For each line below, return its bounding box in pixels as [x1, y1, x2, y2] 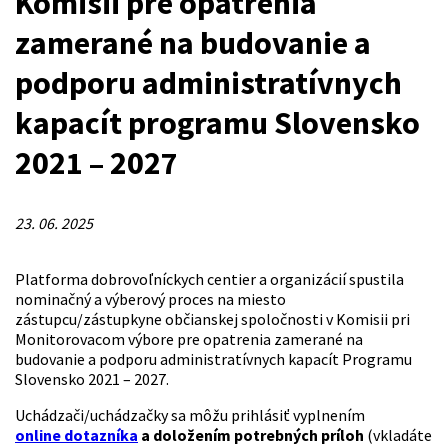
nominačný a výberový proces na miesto [15, 289, 286, 310]
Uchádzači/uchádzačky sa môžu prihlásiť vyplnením [15, 405, 365, 426]
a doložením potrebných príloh [138, 425, 364, 446]
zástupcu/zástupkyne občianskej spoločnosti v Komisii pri [15, 309, 410, 330]
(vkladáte [364, 425, 432, 446]
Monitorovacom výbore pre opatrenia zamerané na [15, 329, 363, 350]
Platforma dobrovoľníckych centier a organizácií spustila [15, 269, 404, 290]
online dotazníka [15, 425, 138, 446]
